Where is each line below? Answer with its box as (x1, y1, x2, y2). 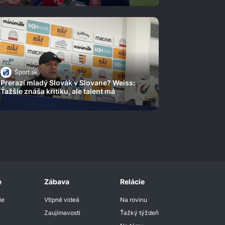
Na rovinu (120, 196, 147, 204)
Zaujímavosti (44, 209, 81, 217)
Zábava (44, 177, 70, 186)
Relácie (120, 177, 145, 186)
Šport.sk (14, 68, 38, 76)
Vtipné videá (44, 196, 80, 204)
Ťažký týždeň (120, 209, 159, 217)
